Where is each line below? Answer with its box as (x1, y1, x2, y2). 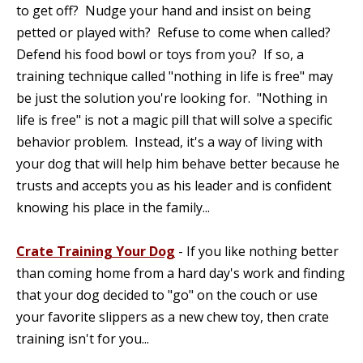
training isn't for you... (16, 330, 149, 348)
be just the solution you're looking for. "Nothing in (16, 89, 327, 107)
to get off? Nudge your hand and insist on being (16, 2, 311, 19)
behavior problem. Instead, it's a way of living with (16, 133, 322, 151)
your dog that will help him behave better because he (16, 155, 340, 173)
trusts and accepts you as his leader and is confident (16, 177, 331, 194)
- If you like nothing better (175, 242, 339, 260)
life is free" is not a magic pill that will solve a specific (16, 111, 332, 129)
